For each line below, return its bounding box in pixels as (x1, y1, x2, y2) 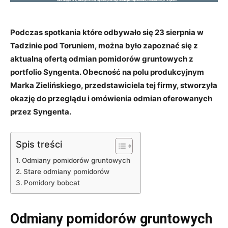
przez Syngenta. (10, 107, 71, 117)
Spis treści (16, 139, 62, 150)
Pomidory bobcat (23, 179, 80, 187)
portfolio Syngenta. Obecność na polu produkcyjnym (10, 67, 204, 77)
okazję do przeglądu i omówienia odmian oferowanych (10, 94, 212, 104)
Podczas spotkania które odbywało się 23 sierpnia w (10, 27, 204, 38)
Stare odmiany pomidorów (23, 167, 109, 176)
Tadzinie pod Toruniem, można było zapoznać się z (10, 41, 198, 51)
